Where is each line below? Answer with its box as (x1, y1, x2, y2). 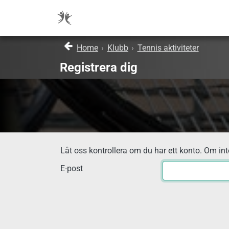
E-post (60, 164, 83, 174)
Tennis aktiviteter (137, 43, 199, 53)
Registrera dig (60, 60, 138, 75)
